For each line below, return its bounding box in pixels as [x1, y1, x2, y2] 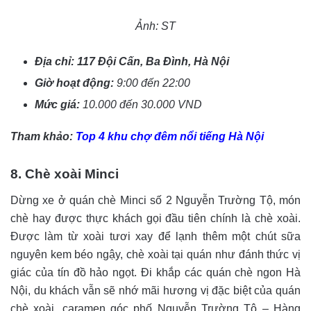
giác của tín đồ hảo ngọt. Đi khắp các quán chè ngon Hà [10, 266, 301, 278]
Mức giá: [35, 98, 83, 110]
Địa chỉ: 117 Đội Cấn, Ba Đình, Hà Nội [35, 55, 229, 67]
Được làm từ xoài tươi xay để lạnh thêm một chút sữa [10, 230, 301, 242]
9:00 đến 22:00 [117, 76, 193, 89]
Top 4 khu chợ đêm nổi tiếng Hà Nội [76, 130, 264, 142]
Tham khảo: [10, 130, 76, 142]
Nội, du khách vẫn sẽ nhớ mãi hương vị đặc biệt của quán [10, 284, 301, 296]
